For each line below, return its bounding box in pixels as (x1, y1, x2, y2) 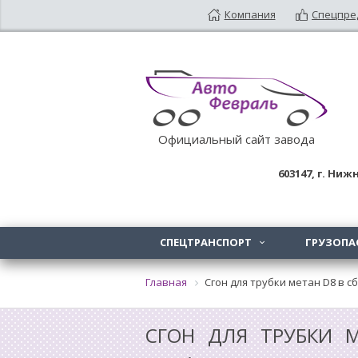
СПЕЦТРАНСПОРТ (160, 235, 255, 250)
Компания (224, 6, 276, 22)
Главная (145, 275, 187, 290)
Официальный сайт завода (158, 130, 315, 147)
